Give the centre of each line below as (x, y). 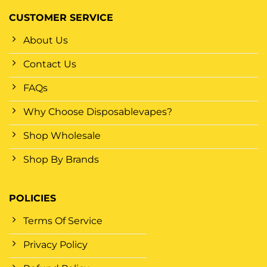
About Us (46, 40)
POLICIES (32, 198)
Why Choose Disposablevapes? (98, 111)
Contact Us (50, 64)
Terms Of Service (63, 221)
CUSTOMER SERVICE (61, 17)
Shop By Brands (61, 159)
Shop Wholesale (62, 135)
